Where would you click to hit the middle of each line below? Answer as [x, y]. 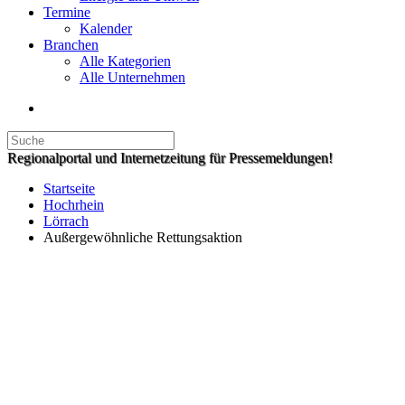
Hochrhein [74, 205]
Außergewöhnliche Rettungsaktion [143, 237]
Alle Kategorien [125, 61]
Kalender [106, 28]
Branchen [71, 45]
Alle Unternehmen [132, 77]
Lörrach [66, 221]
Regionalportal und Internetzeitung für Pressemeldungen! [170, 158]
